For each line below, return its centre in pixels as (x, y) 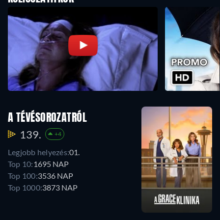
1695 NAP (51, 164)
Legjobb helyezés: (39, 152)
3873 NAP (60, 187)
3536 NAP (55, 175)
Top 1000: (25, 187)
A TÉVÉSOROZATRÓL (48, 118)
